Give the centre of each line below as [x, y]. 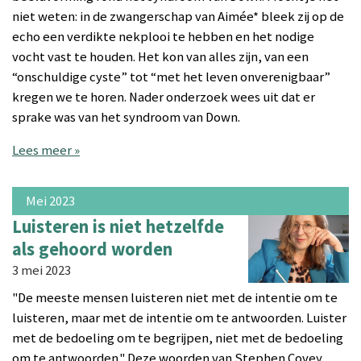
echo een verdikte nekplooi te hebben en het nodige [163, 36]
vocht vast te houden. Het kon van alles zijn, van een [160, 56]
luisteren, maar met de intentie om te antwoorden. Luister [179, 317]
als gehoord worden [92, 249]
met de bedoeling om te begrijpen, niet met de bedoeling [178, 338]
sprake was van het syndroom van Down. [126, 117]
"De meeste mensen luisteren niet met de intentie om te [175, 297]
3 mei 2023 [41, 271]
